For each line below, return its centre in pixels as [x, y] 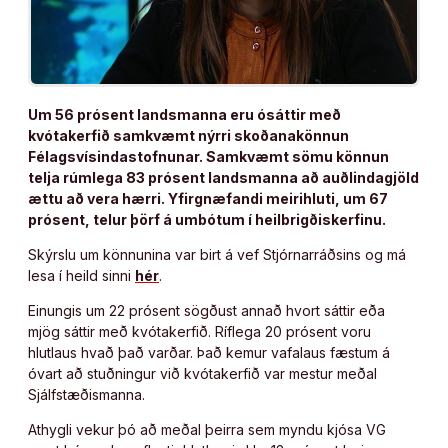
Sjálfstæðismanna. [86, 395]
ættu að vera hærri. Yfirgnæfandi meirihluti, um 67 [208, 199]
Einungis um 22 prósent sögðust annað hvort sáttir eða [206, 311]
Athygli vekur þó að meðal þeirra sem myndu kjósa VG [207, 430]
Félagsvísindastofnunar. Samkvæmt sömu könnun [208, 157]
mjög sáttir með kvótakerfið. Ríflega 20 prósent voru [199, 332]
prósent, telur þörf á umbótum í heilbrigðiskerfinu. [207, 220]
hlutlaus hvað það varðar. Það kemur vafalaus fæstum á [209, 353]
